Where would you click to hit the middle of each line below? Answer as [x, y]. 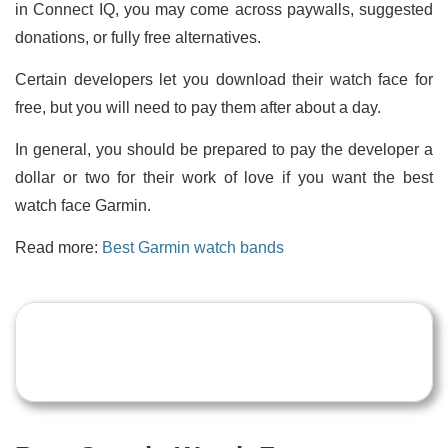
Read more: [58, 247]
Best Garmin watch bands [193, 247]
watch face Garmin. [83, 205]
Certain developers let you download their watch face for [224, 79]
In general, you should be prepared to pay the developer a [224, 149]
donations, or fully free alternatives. [138, 37]
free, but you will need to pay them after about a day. [200, 107]
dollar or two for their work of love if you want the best [224, 177]
